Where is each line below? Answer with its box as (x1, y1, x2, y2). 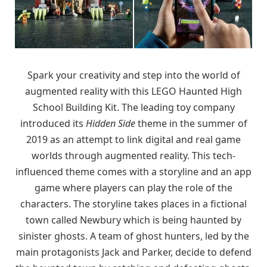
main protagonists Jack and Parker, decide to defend (15, 245, 252, 259)
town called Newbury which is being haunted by (26, 213, 241, 226)
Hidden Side (85, 116, 135, 130)
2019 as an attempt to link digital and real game (26, 132, 241, 146)
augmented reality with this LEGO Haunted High (25, 84, 242, 98)
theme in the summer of (135, 116, 247, 130)
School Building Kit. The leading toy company (32, 100, 235, 114)
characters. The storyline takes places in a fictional (20, 197, 247, 210)
